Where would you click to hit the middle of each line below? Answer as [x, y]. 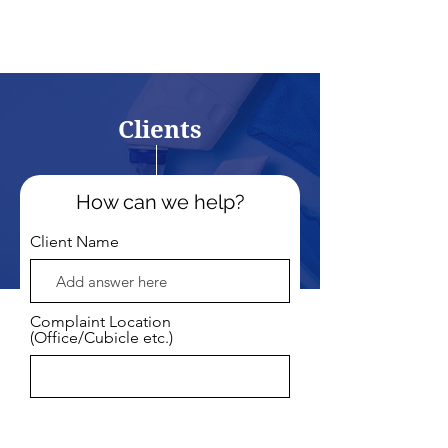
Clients [160, 128]
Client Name [74, 241]
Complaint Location [100, 321]
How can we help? [160, 202]
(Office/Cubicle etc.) [101, 337]
